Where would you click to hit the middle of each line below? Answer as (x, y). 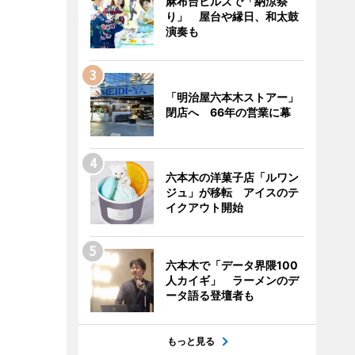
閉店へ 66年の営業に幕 (228, 112)
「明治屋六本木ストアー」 (232, 97)
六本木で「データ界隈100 (231, 265)
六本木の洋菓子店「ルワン (232, 177)
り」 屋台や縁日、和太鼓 (232, 16)
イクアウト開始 (204, 207)
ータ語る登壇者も (210, 295)
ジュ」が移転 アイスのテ (232, 192)
